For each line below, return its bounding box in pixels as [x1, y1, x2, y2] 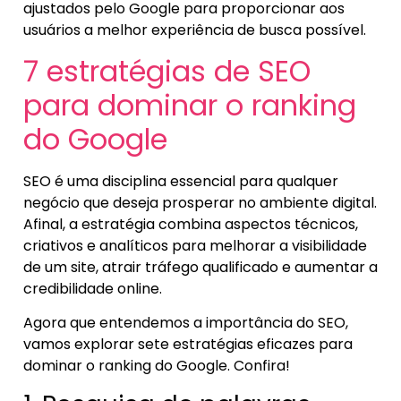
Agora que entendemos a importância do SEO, [23, 312, 348, 334]
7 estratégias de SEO [23, 50, 311, 91]
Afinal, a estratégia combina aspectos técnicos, [23, 213, 358, 235]
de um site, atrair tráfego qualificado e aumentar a [23, 256, 378, 277]
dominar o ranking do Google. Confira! [23, 355, 290, 377]
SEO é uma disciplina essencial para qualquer [23, 170, 338, 192]
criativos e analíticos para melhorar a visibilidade [23, 235, 367, 256]
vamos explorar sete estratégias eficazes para [23, 334, 353, 355]
